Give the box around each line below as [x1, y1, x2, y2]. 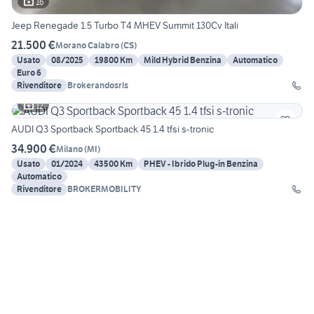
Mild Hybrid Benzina [144, 55, 221, 66]
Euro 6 [17, 67, 41, 78]
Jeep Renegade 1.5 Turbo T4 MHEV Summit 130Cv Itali [11, 19, 238, 32]
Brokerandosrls [67, 80, 128, 91]
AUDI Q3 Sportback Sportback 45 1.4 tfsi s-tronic [11, 123, 214, 136]
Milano [56, 143, 83, 154]
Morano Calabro [55, 39, 119, 50]
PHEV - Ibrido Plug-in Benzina [144, 158, 258, 170]
